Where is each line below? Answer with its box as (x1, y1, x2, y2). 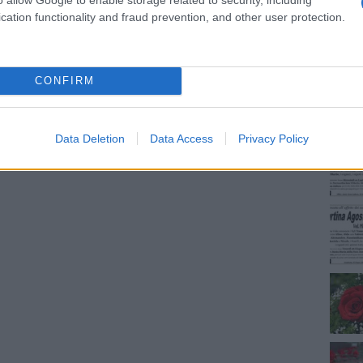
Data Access (149, 131, 213, 145)
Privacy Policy (237, 131, 309, 145)
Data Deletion (54, 131, 125, 145)
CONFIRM (34, 75, 95, 87)
